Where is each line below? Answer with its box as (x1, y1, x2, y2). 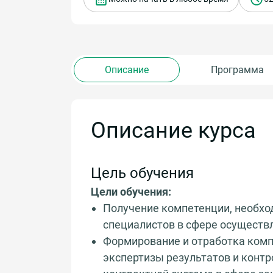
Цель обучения (91, 164, 194, 182)
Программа (211, 63, 264, 76)
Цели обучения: (91, 185, 171, 198)
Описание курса (91, 117, 256, 143)
